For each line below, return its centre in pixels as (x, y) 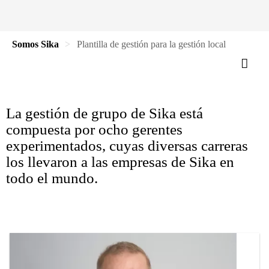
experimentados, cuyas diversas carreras (127, 146)
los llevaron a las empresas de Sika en (120, 162)
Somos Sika (35, 44)
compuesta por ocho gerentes (94, 129)
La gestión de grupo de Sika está (104, 113)
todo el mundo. (52, 178)
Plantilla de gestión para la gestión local (151, 44)
